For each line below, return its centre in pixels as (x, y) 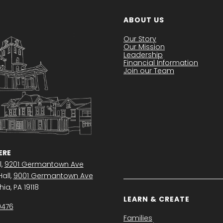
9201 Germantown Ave (44, 165)
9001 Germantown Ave (53, 176)
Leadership (143, 55)
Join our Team (149, 71)
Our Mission (144, 47)
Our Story (140, 39)
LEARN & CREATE (157, 199)
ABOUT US (144, 20)
